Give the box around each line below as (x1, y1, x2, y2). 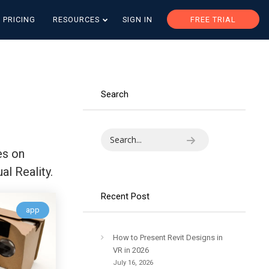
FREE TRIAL (190, 14, 236, 24)
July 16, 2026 (113, 258, 154, 267)
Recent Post (101, 190, 150, 202)
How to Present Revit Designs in (113, 232, 223, 242)
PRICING (2, 14, 35, 24)
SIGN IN (122, 14, 153, 24)
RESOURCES (52, 14, 100, 24)
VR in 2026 (113, 245, 150, 255)
